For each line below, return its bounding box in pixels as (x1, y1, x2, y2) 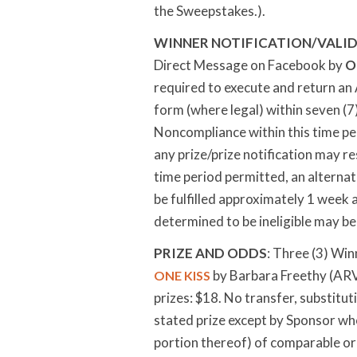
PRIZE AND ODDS (154, 245, 267, 261)
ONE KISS (154, 268, 210, 283)
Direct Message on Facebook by (154, 57, 345, 73)
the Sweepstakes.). (154, 2, 265, 19)
